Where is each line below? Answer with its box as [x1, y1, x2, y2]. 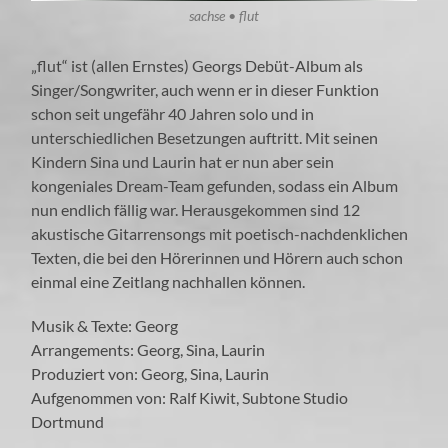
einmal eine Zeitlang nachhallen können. [31, 271, 306, 291]
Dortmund [31, 411, 105, 431]
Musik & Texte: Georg [31, 315, 179, 335]
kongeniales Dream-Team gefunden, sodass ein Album [31, 175, 399, 195]
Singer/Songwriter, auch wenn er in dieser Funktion [31, 79, 380, 99]
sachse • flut [188, 7, 259, 24]
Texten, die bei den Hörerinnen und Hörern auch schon [31, 247, 404, 267]
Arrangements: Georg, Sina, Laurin [31, 339, 266, 359]
